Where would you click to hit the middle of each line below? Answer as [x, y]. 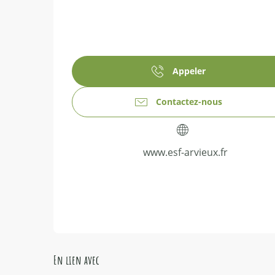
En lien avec [76, 260]
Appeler [189, 71]
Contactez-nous [189, 102]
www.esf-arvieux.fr [185, 153]
